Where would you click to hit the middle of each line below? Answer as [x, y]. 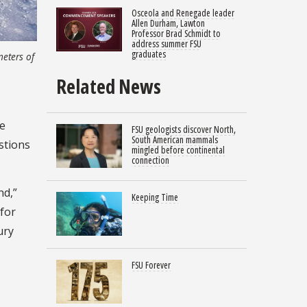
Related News [109, 86]
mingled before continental [178, 150]
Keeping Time [155, 197]
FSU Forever [151, 265]
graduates [149, 53]
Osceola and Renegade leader [183, 12]
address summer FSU [167, 43]
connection [150, 160]
